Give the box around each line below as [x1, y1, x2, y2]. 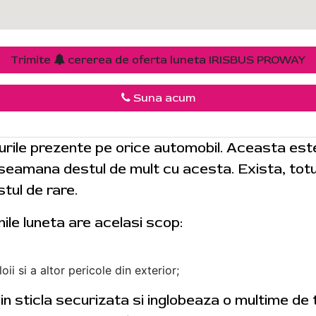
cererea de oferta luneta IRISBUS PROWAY [65, 53, 305, 67]
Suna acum [130, 91, 195, 105]
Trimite [11, 53, 54, 67]
